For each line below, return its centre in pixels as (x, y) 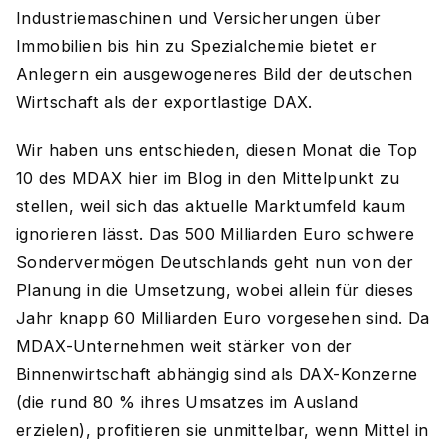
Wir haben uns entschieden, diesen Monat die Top (217, 150)
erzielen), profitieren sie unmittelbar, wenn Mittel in (222, 430)
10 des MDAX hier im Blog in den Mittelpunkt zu (208, 178)
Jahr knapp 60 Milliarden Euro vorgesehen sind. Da (223, 318)
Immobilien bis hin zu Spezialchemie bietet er (196, 46)
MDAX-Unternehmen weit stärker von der (184, 346)
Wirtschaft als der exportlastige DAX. (164, 102)
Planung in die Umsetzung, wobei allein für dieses (215, 290)
